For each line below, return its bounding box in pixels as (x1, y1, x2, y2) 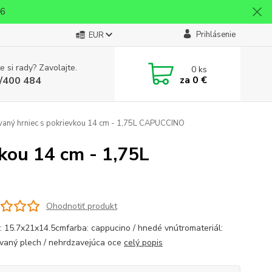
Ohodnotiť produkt (46, 200, 117, 212)
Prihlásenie (195, 29, 236, 40)
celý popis (123, 237, 163, 248)
